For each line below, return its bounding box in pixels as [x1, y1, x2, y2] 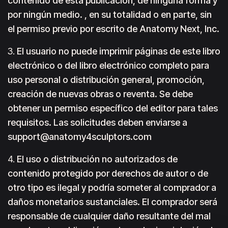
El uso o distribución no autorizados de [17, 154, 178, 164]
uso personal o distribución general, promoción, [8, 74, 205, 85]
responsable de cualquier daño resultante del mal [8, 211, 211, 221]
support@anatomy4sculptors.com [8, 131, 152, 142]
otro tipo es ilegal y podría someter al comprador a [8, 182, 216, 193]
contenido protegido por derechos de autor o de [8, 168, 208, 179]
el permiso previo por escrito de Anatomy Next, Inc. [8, 23, 219, 34]
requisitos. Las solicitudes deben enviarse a [8, 117, 187, 128]
